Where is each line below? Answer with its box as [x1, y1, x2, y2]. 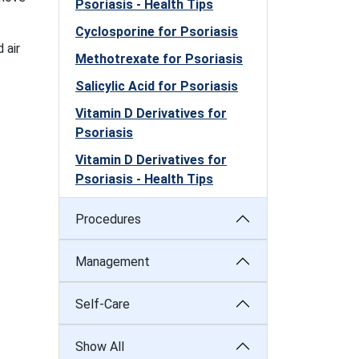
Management [75, 253, 150, 269]
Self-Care [75, 296, 130, 312]
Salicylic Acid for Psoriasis [75, 79, 238, 94]
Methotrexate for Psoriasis [75, 51, 243, 67]
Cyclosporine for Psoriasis [75, 24, 238, 39]
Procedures [75, 211, 141, 227]
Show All [75, 338, 124, 354]
